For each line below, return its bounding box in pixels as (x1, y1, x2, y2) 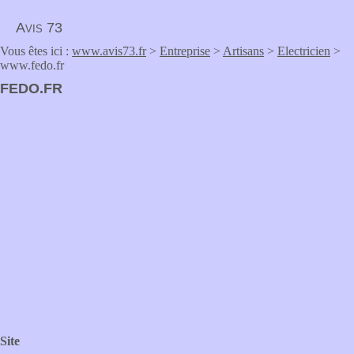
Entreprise (160, 44, 210, 58)
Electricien (277, 44, 330, 58)
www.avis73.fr (72, 44, 146, 58)
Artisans (223, 44, 264, 58)
